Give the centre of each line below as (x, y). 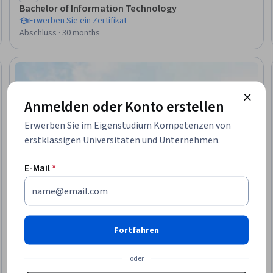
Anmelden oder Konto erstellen (124, 107)
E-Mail (37, 168)
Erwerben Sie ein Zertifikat (78, 20)
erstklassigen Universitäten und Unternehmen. (122, 140)
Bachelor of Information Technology (98, 8)
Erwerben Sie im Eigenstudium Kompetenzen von (128, 125)
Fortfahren (136, 230)
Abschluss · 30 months (59, 33)
